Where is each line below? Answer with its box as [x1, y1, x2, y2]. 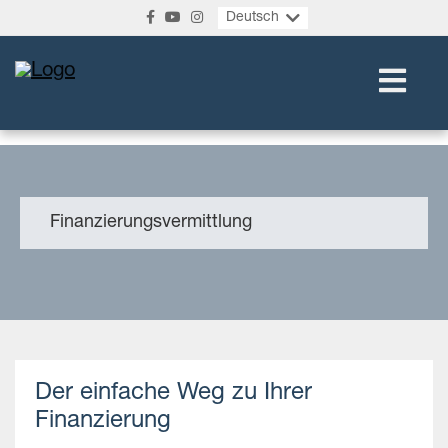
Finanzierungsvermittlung [50, 214, 252, 232]
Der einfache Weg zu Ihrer [35, 382, 312, 406]
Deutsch [225, 11, 279, 25]
